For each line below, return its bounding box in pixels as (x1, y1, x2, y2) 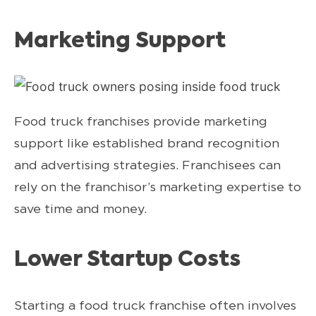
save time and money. (14, 200, 147, 216)
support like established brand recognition (14, 135, 279, 150)
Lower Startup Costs (14, 249, 241, 271)
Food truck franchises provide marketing (14, 113, 267, 128)
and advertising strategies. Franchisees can (14, 157, 281, 172)
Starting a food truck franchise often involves (14, 297, 296, 312)
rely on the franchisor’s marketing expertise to (14, 178, 301, 194)
